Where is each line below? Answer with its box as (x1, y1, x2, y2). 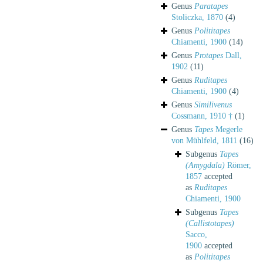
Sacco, (186, 230, 207, 239)
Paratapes (194, 1, 228, 11)
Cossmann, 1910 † (171, 111, 232, 120)
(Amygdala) (186, 160, 225, 170)
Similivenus (194, 100, 232, 109)
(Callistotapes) (186, 218, 234, 228)
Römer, (225, 160, 251, 170)
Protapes (194, 50, 223, 60)
